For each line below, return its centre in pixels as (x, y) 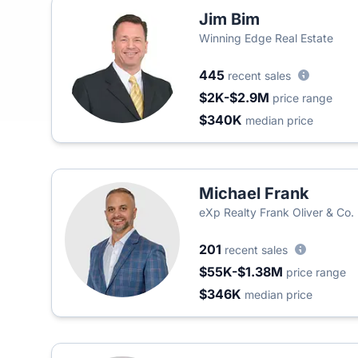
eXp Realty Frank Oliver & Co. (276, 212)
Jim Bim (229, 19)
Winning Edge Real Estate (266, 38)
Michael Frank (254, 193)
